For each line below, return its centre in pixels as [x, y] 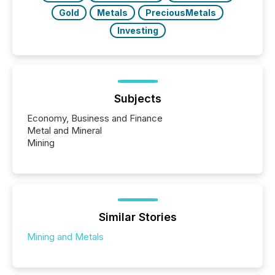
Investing [137, 30]
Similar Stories [137, 217]
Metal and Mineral [64, 130]
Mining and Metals [65, 236]
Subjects [137, 98]
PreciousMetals [181, 12]
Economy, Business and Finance [95, 118]
